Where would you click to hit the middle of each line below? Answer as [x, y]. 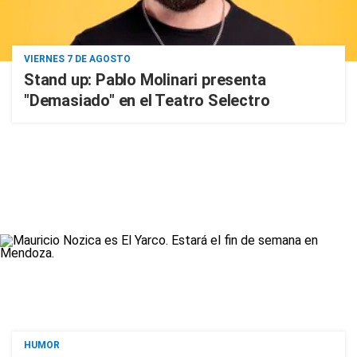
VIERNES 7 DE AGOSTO [77, 59]
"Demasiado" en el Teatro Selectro [147, 100]
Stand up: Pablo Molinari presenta [145, 80]
